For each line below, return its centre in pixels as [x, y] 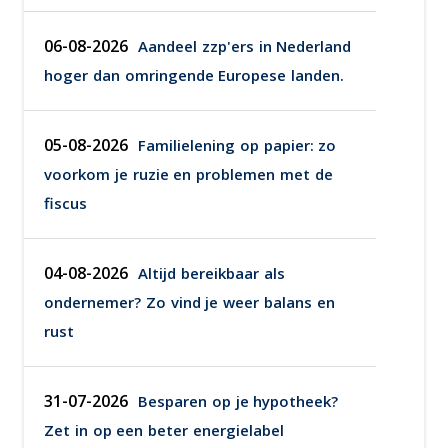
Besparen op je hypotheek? [238, 401]
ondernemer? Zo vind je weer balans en [189, 302]
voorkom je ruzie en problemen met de [188, 174]
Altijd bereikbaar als [211, 273]
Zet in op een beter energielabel [164, 430]
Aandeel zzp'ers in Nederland [245, 46]
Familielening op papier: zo [237, 145]
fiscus [65, 203]
